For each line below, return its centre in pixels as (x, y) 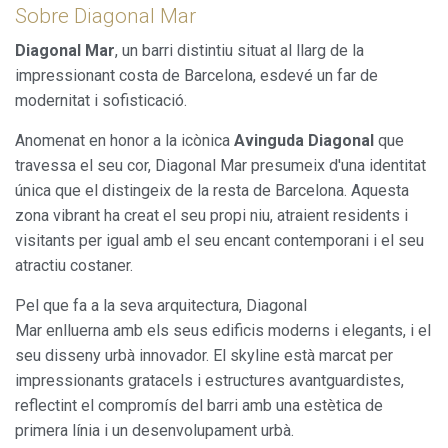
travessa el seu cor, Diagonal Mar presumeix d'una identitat (220, 165)
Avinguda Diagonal (306, 140)
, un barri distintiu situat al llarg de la (239, 50)
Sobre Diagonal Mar (105, 15)
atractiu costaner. (74, 265)
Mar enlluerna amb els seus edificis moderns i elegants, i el (223, 330)
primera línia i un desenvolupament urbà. (154, 430)
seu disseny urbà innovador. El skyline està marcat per (204, 355)
